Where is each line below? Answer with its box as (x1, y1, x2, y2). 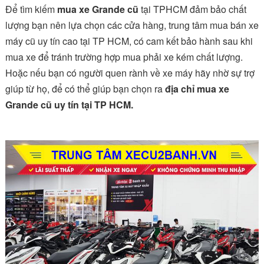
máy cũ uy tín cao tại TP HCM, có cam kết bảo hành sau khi (5, 34, 253, 48)
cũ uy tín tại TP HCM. (38, 98, 133, 112)
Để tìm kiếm (5, 2, 57, 16)
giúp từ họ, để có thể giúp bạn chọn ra (5, 82, 165, 96)
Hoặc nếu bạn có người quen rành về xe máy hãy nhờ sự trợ (5, 66, 255, 80)
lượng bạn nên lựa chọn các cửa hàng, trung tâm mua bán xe (5, 18, 259, 32)
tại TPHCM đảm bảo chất (138, 2, 246, 16)
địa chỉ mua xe (164, 82, 229, 96)
